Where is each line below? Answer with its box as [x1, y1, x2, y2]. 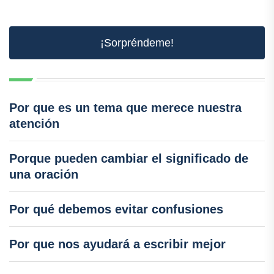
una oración [9, 167, 78, 181]
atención [9, 116, 59, 130]
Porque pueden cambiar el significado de [9, 151, 248, 165]
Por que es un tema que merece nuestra [9, 100, 242, 114]
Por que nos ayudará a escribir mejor [9, 237, 226, 251]
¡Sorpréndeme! [100, 36, 174, 49]
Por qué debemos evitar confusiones [9, 202, 223, 216]
